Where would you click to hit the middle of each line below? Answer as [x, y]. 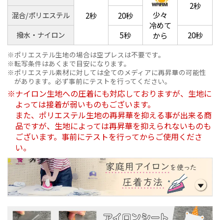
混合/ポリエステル [41, 15]
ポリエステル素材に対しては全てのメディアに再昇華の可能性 [110, 72]
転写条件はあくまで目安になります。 [72, 64]
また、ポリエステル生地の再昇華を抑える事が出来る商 [113, 115]
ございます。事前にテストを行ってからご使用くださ [109, 137]
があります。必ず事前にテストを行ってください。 [93, 81]
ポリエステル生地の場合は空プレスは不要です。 [90, 55]
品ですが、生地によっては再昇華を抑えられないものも [113, 126]
